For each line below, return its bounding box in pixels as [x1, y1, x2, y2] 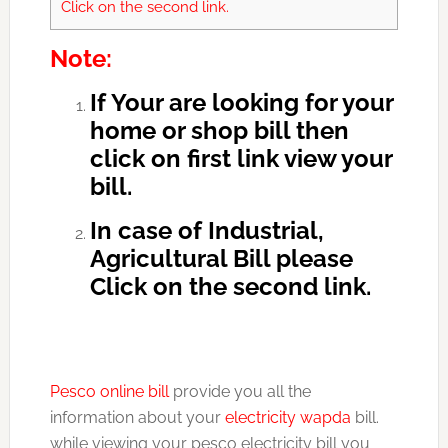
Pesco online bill [49, 382, 169, 402]
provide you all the [168, 382, 311, 402]
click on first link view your [89, 144, 392, 174]
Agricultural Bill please [89, 244, 353, 274]
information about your [49, 408, 225, 428]
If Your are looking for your [89, 88, 393, 118]
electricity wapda [224, 408, 351, 428]
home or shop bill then [89, 116, 349, 146]
